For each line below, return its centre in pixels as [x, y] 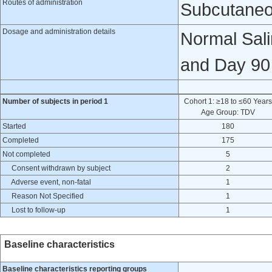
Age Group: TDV [228, 112]
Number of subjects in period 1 [55, 101]
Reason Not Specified [43, 196]
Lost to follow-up [34, 210]
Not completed [26, 154]
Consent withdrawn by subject [56, 168]
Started [14, 126]
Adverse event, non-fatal [47, 182]
